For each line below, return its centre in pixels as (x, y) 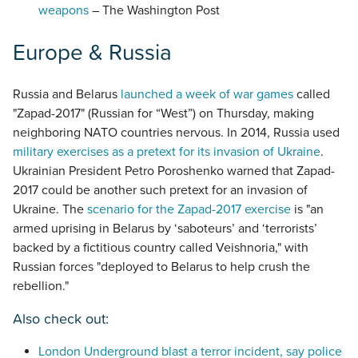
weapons (64, 10)
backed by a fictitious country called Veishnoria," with (161, 247)
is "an (307, 209)
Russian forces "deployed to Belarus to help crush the (161, 267)
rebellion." (41, 286)
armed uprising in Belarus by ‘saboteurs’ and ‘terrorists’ (165, 228)
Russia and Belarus (67, 94)
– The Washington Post (154, 10)
